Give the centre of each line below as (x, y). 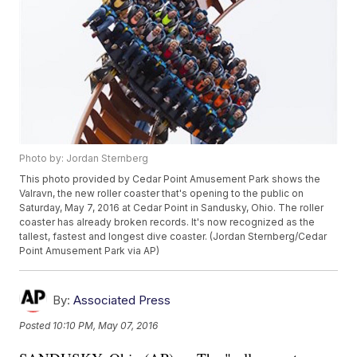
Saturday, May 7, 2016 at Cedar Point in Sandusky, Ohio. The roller (172, 208)
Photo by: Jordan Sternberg (84, 159)
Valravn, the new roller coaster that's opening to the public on (162, 194)
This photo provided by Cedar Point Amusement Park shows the (170, 179)
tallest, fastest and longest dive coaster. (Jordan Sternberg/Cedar (173, 237)
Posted (36, 325)
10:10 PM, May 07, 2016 (106, 325)
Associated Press (122, 300)
